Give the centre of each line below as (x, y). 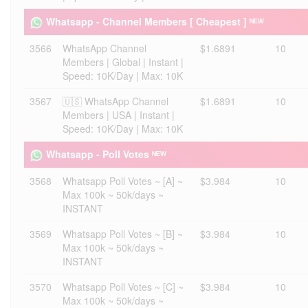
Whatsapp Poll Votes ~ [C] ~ (123, 287)
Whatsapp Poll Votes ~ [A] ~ (123, 181)
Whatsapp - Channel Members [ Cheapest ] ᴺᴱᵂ (155, 21)
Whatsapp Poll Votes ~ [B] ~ (123, 234)
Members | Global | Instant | (123, 62)
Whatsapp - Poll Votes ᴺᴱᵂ (106, 154)
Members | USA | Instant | (119, 115)
